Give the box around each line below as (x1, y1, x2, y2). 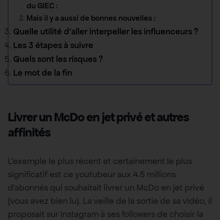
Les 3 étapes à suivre (13, 39, 93, 51)
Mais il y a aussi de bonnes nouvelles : (27, 13, 156, 23)
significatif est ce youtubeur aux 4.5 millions (8, 168, 176, 180)
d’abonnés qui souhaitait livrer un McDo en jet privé (8, 182, 204, 193)
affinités (8, 124, 51, 140)
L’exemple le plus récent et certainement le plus (8, 155, 192, 166)
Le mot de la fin (13, 67, 72, 78)
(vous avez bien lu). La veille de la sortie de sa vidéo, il (8, 195, 212, 206)
